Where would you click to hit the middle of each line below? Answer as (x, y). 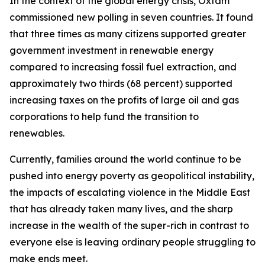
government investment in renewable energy (112, 50)
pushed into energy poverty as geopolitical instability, (132, 176)
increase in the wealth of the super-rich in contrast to (129, 225)
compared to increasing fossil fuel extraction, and (123, 67)
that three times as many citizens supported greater (128, 34)
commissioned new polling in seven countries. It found (131, 17)
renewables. (37, 133)
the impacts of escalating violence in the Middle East (130, 192)
